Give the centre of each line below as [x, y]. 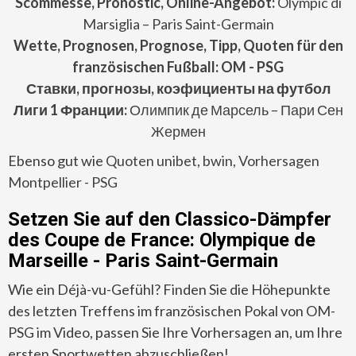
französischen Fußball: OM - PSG [178, 66]
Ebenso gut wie [56, 160]
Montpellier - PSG [63, 182]
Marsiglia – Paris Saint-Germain [178, 23]
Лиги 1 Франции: [71, 109]
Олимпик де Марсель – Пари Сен [236, 109]
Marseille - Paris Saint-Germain [143, 260]
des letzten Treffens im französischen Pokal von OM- [172, 310]
